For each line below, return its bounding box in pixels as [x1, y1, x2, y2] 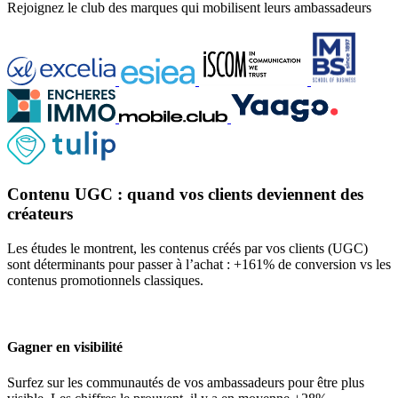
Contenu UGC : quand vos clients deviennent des [7, 185, 363, 204]
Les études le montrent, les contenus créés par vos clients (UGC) [7, 241, 368, 257]
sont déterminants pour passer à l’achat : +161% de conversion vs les [7, 257, 391, 273]
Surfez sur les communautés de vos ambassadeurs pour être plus [7, 374, 364, 390]
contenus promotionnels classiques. [7, 273, 203, 289]
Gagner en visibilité [7, 339, 123, 355]
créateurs [7, 204, 73, 224]
